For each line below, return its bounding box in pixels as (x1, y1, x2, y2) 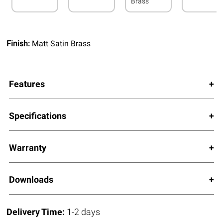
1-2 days (67, 206, 101, 217)
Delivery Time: (6, 206, 67, 217)
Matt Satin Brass (32, 38, 91, 48)
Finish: (6, 38, 32, 48)
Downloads (8, 174, 53, 185)
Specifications (8, 110, 66, 121)
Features (8, 78, 45, 89)
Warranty (8, 142, 46, 153)
